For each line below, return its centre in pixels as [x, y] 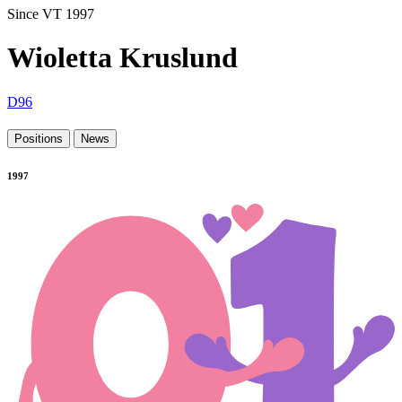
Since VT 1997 [51, 13]
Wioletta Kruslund [122, 58]
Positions [39, 139]
